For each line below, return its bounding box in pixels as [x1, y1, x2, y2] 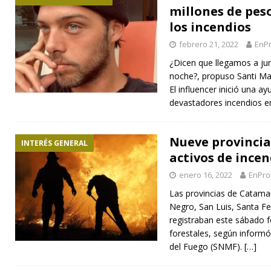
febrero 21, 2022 [179, 38, 238, 50]
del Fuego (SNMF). [169, 240, 244, 252]
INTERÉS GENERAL [21, 137, 88, 148]
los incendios [169, 18, 251, 35]
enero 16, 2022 [179, 169, 232, 180]
